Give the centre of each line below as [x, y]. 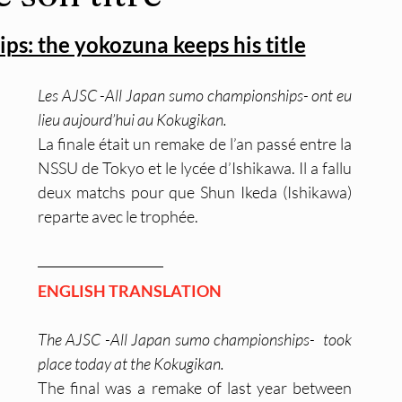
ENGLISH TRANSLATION [130, 291]
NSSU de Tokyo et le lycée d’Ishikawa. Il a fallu [195, 168]
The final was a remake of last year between [195, 388]
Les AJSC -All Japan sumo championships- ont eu [195, 95]
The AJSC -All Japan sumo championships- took [195, 339]
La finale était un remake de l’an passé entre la [195, 144]
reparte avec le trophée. [118, 216]
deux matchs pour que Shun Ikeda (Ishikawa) [195, 192]
